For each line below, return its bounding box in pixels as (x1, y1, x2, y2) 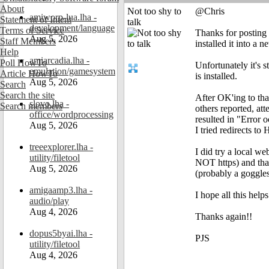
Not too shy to (127, 6, 181, 17)
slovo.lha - (29, 98, 69, 109)
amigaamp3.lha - (29, 185, 92, 195)
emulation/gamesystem (29, 66, 115, 76)
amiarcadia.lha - (29, 55, 89, 65)
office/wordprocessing (29, 109, 113, 119)
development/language (29, 23, 115, 33)
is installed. (195, 71, 237, 82)
